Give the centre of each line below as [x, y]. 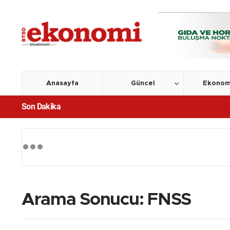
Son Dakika [41, 107]
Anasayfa [62, 83]
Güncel [143, 83]
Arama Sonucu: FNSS [106, 200]
